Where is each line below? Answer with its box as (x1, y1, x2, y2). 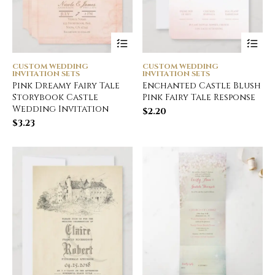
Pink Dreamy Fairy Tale (12, 80, 120, 92)
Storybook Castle (12, 91, 98, 104)
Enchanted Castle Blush (142, 80, 261, 92)
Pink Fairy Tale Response (142, 91, 256, 104)
